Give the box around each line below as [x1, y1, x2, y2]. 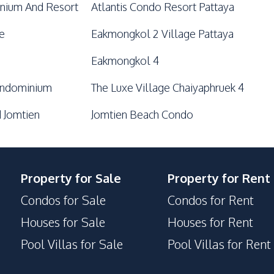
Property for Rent [168, 170, 270, 186]
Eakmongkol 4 [91, 54, 160, 67]
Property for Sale [21, 170, 121, 186]
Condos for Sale [21, 192, 106, 208]
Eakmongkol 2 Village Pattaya [91, 27, 234, 40]
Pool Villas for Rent [168, 236, 271, 252]
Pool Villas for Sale [21, 236, 123, 252]
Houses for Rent [168, 214, 253, 230]
